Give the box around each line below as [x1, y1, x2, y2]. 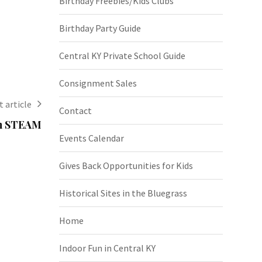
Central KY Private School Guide [59, 49, 185, 61]
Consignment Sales [59, 77, 137, 89]
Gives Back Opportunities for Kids [59, 159, 193, 171]
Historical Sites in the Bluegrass [59, 187, 187, 199]
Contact [59, 104, 92, 116]
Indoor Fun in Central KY [59, 242, 156, 254]
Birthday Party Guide [59, 22, 141, 34]
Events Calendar [59, 132, 124, 144]
